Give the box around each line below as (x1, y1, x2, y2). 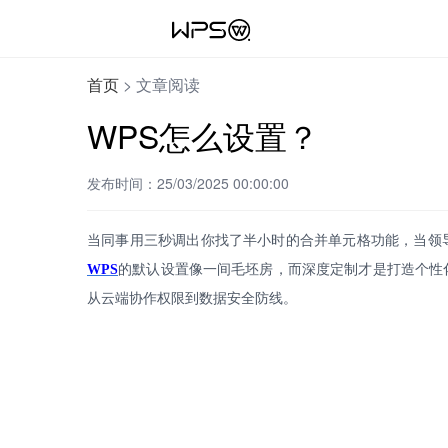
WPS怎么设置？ (87, 112, 319, 158)
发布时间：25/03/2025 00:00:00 (87, 173, 289, 193)
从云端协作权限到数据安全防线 (87, 291, 283, 306)
